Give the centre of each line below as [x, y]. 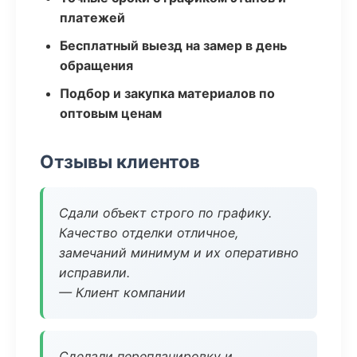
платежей [92, 18]
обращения [96, 65]
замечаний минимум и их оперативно [179, 253]
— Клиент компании [122, 292]
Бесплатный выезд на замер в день [173, 45]
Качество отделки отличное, [149, 233]
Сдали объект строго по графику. [165, 213]
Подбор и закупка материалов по [167, 93]
